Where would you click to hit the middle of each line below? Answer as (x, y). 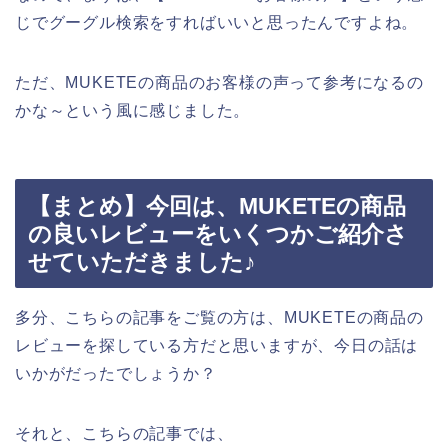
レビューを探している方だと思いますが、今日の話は (217, 346)
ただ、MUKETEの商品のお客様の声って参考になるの (219, 82)
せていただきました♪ (142, 262)
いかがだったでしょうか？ (116, 374)
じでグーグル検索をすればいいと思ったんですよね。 (217, 22)
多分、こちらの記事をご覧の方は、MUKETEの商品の (219, 318)
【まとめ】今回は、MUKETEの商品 (217, 206)
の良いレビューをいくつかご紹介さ (218, 234)
